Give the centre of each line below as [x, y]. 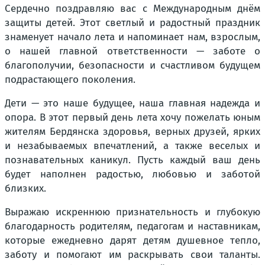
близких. [25, 189]
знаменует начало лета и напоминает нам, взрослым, [132, 37]
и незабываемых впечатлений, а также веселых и [132, 146]
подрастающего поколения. [70, 80]
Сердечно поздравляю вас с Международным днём [132, 9]
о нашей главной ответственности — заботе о [132, 51]
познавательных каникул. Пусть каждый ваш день [132, 160]
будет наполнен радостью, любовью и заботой [132, 174]
